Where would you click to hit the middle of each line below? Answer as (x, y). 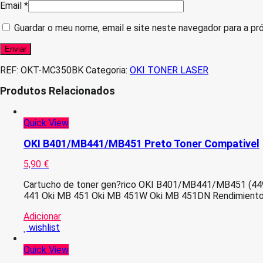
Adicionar (42, 216)
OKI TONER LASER (169, 70)
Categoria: (108, 70)
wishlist (44, 227)
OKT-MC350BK (52, 70)
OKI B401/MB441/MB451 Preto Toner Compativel (141, 143)
